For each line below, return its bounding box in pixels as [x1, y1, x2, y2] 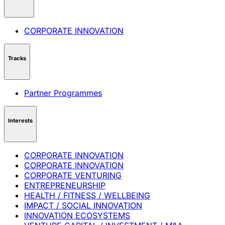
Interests [8, 117, 33, 124]
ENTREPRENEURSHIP [24, 180, 105, 191]
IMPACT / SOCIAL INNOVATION [24, 200, 142, 211]
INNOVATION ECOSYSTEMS [24, 210, 130, 221]
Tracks [8, 54, 26, 62]
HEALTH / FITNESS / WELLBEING [24, 190, 150, 201]
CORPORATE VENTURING [24, 170, 122, 181]
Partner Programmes [24, 88, 102, 98]
